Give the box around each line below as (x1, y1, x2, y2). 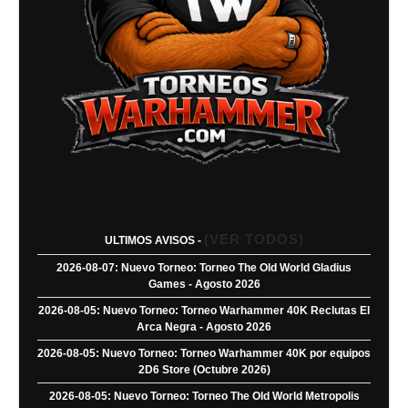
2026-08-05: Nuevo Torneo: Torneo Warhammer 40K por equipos (37, 346, 371, 360)
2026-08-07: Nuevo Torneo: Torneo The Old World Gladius (56, 260, 352, 274)
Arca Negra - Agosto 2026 (137, 320, 271, 333)
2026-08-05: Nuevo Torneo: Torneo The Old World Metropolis (48, 389, 360, 403)
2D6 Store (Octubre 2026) (138, 362, 270, 376)
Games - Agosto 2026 (148, 277, 260, 291)
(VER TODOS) (203, 230, 304, 247)
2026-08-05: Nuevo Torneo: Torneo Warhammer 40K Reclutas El (38, 303, 370, 317)
